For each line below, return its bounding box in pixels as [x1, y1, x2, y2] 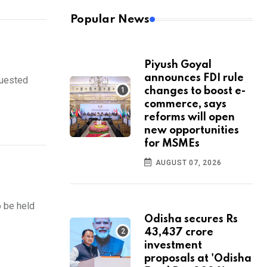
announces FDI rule [144, 73, 244, 84]
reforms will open [144, 112, 235, 123]
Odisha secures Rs [144, 214, 238, 225]
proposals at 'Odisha [144, 253, 252, 265]
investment [144, 240, 202, 252]
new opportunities [144, 125, 239, 136]
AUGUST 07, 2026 [153, 159, 222, 167]
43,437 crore [144, 227, 213, 238]
